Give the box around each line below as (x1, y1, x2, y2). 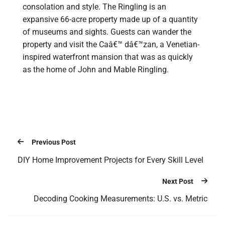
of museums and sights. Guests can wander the (23, 27, 191, 37)
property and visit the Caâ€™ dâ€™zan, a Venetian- (23, 40, 199, 50)
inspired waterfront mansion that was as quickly (23, 52, 193, 62)
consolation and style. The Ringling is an (23, 2, 166, 12)
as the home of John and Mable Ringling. (23, 65, 169, 75)
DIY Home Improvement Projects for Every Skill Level (18, 155, 203, 165)
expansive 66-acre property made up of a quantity (23, 15, 198, 25)
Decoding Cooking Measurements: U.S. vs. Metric (34, 193, 207, 203)
